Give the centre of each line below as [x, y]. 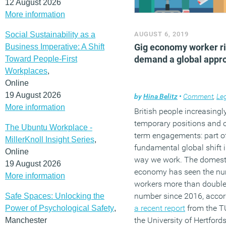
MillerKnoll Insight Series [50, 139]
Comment [198, 96]
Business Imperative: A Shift [55, 46]
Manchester [26, 220]
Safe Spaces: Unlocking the [55, 196]
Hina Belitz [160, 96]
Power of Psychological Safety [60, 208]
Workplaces [26, 71]
